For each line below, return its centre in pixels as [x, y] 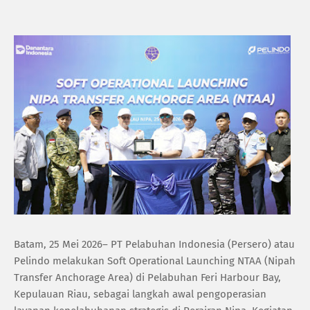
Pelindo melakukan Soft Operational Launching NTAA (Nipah [155, 261]
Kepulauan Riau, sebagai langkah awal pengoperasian [140, 294]
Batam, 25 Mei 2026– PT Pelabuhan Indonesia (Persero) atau [154, 244]
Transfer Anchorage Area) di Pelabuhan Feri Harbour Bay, [147, 277]
